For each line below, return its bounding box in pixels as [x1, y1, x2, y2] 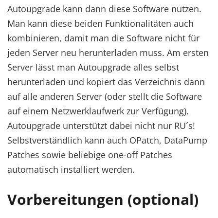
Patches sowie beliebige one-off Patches [7, 149, 172, 161]
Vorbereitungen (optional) [7, 189, 199, 209]
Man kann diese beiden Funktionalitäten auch [7, 18, 194, 29]
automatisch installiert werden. [7, 163, 135, 175]
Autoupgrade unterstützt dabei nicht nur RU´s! [7, 120, 195, 131]
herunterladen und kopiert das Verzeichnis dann [7, 76, 205, 88]
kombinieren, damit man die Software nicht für [7, 32, 200, 44]
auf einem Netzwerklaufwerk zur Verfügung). [7, 105, 189, 117]
